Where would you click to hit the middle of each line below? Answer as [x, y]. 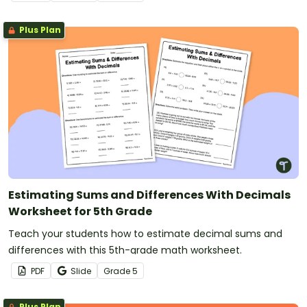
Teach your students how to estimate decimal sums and [145, 233]
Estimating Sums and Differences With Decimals [149, 195]
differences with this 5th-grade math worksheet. [125, 250]
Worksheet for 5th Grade [80, 211]
